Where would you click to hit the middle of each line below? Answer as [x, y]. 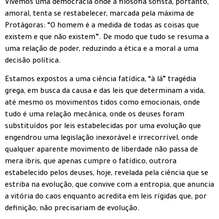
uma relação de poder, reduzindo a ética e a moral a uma [102, 50]
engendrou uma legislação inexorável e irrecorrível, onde [101, 139]
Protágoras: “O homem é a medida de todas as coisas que [102, 26]
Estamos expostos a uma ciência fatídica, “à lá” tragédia [100, 80]
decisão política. [33, 61]
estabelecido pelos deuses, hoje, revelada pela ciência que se [107, 174]
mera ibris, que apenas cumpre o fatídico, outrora [91, 163]
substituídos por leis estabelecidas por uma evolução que [103, 127]
